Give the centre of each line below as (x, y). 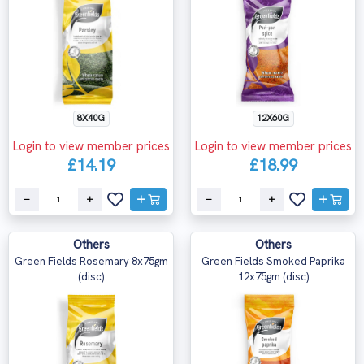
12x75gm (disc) (273, 277)
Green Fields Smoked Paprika (273, 262)
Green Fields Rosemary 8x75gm (91, 262)
